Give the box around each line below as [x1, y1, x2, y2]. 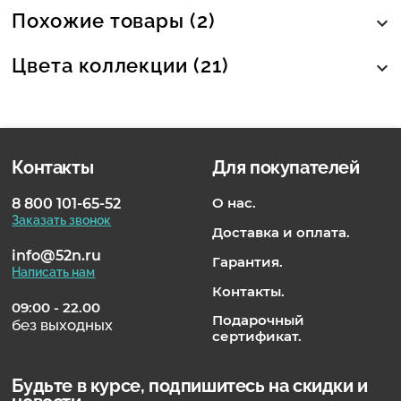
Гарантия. [211, 253, 283, 271]
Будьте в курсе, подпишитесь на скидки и [12, 375, 368, 397]
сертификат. [211, 328, 302, 346]
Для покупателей [211, 157, 360, 179]
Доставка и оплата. [211, 224, 350, 242]
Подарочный [211, 311, 304, 329]
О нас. [211, 194, 256, 212]
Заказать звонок [12, 213, 112, 228]
